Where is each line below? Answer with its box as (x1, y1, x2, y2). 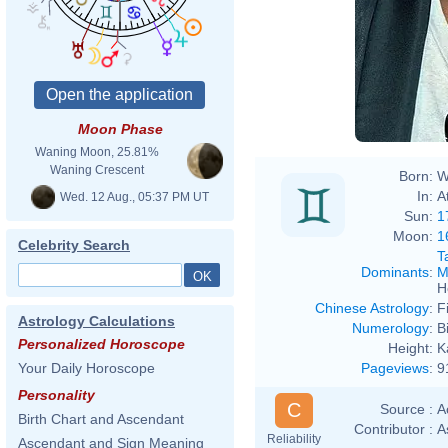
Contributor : (354, 420, 433, 437)
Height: (388, 339, 433, 356)
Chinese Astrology (315, 299, 429, 316)
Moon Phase (77, 121, 163, 137)
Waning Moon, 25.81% (35, 145, 159, 159)
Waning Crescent (50, 163, 144, 177)
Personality (18, 387, 95, 403)
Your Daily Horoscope (18, 360, 155, 376)
